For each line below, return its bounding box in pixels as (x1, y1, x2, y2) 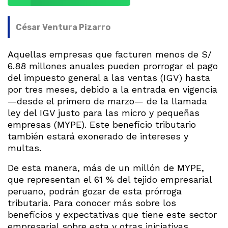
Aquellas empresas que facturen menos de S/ (8, 49, 212, 60)
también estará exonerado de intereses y (8, 131, 188, 142)
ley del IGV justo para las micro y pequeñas (8, 107, 199, 119)
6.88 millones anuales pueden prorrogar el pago (8, 61, 218, 72)
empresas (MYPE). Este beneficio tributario (8, 119, 196, 130)
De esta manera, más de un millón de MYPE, (8, 162, 204, 174)
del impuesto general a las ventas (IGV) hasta (8, 72, 210, 83)
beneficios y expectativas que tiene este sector (8, 209, 217, 220)
